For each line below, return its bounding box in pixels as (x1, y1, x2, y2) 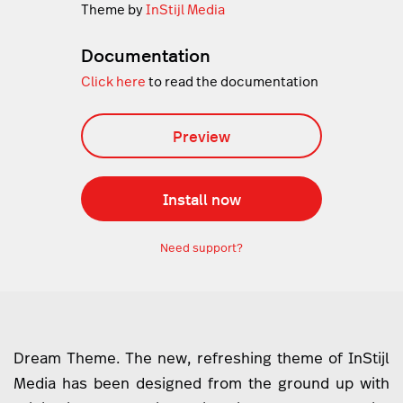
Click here (80, 73, 146, 91)
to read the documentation (145, 73, 318, 91)
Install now (162, 188, 241, 210)
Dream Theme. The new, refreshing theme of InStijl (13, 348, 390, 369)
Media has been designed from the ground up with (13, 373, 390, 394)
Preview (173, 125, 230, 148)
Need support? (160, 239, 243, 256)
